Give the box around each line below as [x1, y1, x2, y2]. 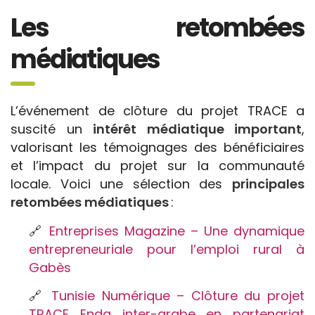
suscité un [11, 120, 93, 138]
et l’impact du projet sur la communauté [11, 157, 304, 174]
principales [232, 175, 304, 193]
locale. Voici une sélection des [11, 175, 232, 193]
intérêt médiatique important [93, 120, 302, 138]
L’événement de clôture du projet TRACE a [11, 102, 304, 120]
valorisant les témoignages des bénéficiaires [11, 139, 304, 156]
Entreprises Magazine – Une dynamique [49, 222, 304, 240]
